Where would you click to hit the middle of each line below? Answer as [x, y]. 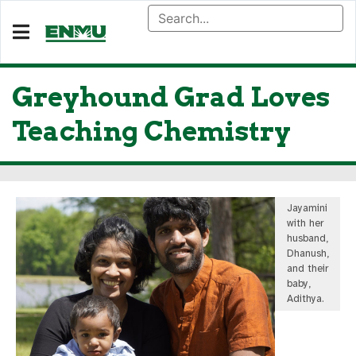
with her [306, 223]
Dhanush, [308, 253]
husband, [308, 238]
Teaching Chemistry [151, 131]
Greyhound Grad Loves [171, 97]
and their [308, 269]
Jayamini [308, 208]
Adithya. [306, 299]
